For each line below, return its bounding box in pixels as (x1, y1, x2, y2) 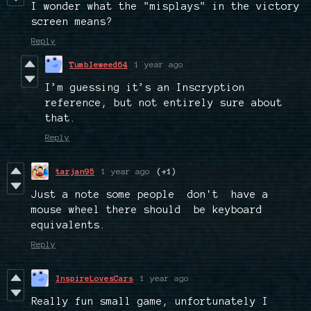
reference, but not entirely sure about (45, 97, 283, 109)
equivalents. (31, 219, 106, 231)
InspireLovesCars (56, 274, 133, 283)
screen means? (31, 16, 112, 28)
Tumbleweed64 (69, 60, 128, 69)
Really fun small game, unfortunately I (31, 296, 269, 308)
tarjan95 (56, 167, 94, 176)
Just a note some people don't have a (31, 189, 269, 201)
